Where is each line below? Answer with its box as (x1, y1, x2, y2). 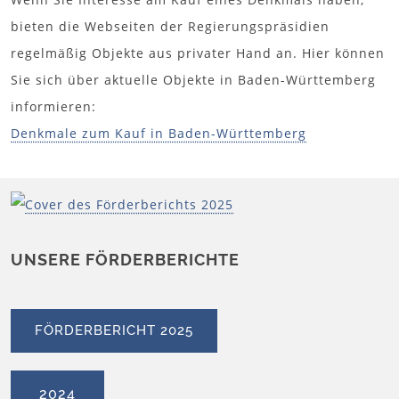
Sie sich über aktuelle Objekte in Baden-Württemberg (11, 70, 376, 88)
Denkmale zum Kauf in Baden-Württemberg (11, 124, 306, 142)
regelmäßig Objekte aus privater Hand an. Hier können (11, 44, 385, 61)
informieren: (11, 97, 96, 115)
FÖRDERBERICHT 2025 (35, 322, 193, 338)
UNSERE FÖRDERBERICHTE (11, 249, 240, 269)
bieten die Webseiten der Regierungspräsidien (11, 17, 330, 35)
